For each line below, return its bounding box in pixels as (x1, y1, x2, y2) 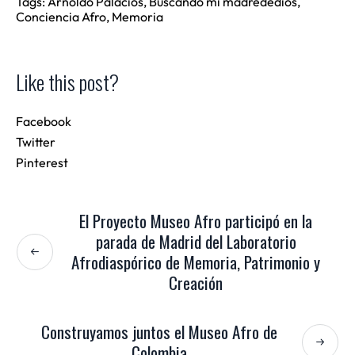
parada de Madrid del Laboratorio (95, 228, 296, 254)
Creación (169, 269, 223, 295)
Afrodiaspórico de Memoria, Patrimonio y (71, 249, 320, 274)
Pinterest (16, 154, 68, 170)
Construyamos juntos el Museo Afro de (41, 319, 277, 344)
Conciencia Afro (16, 8, 106, 25)
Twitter (16, 133, 55, 150)
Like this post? (16, 66, 119, 97)
